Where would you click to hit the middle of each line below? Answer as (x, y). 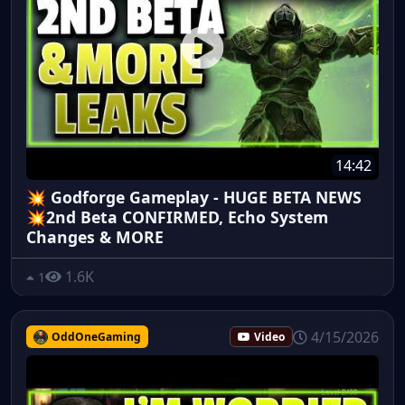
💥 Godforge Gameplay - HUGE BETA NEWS (194, 198)
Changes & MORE (95, 237)
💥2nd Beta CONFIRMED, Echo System (177, 217)
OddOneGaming (96, 336)
